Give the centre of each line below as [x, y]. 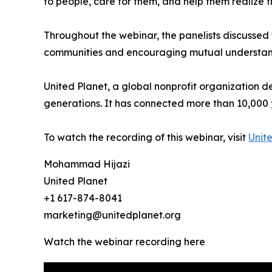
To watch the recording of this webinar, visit [146, 138]
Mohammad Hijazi [87, 164]
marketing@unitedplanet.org [112, 215]
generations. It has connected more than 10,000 [157, 104]
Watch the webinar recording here [124, 242]
